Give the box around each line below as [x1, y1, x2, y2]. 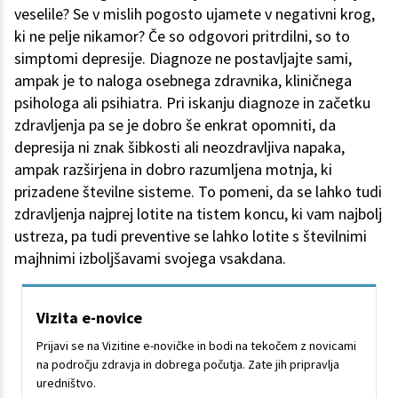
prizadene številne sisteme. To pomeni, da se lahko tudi [14, 181, 382, 203]
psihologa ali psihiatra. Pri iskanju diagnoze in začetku [14, 92, 370, 114]
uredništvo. [36, 375, 96, 392]
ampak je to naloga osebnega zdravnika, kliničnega [14, 70, 352, 92]
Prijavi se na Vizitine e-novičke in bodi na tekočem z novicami [36, 338, 356, 354]
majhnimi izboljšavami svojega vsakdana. [14, 248, 286, 269]
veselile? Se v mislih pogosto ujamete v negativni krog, [14, 4, 375, 25]
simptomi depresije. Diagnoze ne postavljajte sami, [14, 48, 352, 69]
